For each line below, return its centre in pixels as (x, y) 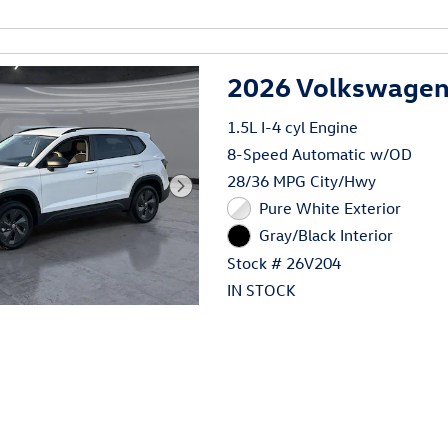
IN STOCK (262, 289)
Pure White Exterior (329, 207)
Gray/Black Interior (325, 235)
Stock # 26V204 (284, 262)
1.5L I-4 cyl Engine (293, 126)
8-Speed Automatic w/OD (320, 153)
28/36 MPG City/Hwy (302, 180)
